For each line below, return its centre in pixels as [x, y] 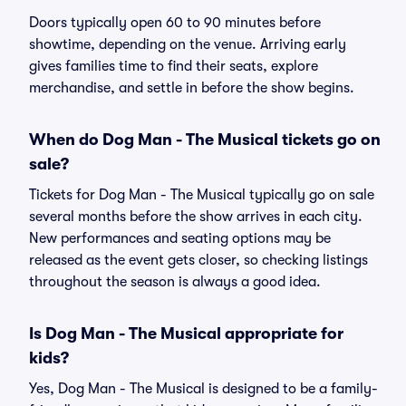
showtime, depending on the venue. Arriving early [188, 44]
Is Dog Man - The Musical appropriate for [186, 333]
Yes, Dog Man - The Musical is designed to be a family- [203, 389]
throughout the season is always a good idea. [175, 282]
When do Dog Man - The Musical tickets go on [205, 140]
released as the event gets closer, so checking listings [198, 260]
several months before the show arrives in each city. [196, 217]
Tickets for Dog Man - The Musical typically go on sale [202, 195]
